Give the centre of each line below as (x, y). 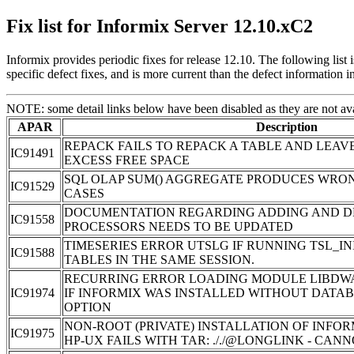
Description (286, 126)
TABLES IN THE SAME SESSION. (159, 259)
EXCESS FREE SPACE (127, 160)
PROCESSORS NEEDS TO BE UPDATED (179, 226)
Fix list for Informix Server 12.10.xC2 (160, 26)
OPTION (88, 307)
